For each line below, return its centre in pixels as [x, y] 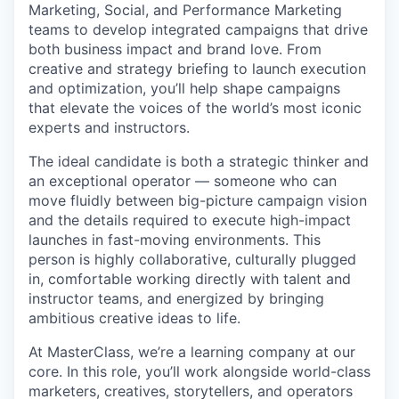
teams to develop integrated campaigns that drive [198, 29]
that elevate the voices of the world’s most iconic [195, 108]
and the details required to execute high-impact [190, 220]
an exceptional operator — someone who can [183, 181]
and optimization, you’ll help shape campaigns [184, 88]
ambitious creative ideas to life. [134, 318]
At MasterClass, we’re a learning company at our [192, 352]
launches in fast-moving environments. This [175, 240]
